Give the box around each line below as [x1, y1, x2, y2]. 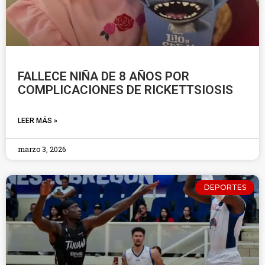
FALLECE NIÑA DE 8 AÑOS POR [18, 69, 189, 83]
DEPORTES [203, 183, 246, 192]
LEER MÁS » [18, 117, 57, 125]
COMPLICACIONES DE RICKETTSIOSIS [18, 83, 233, 97]
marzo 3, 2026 [18, 144, 66, 154]
